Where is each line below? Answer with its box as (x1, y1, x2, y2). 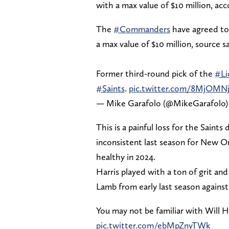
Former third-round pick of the (96, 67, 215, 79)
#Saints (96, 82, 125, 94)
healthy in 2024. (96, 151, 157, 162)
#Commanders (113, 23, 170, 34)
